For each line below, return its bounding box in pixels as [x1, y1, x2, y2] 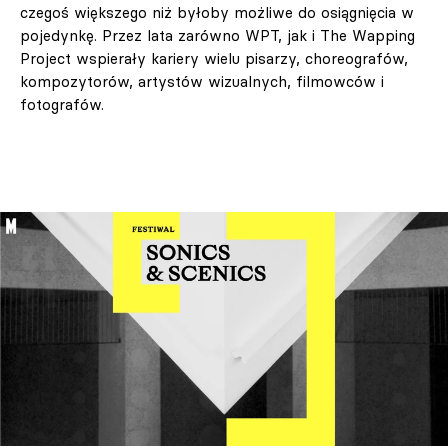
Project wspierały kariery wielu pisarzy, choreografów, [20, 48, 408, 68]
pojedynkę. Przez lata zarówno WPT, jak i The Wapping [20, 25, 415, 45]
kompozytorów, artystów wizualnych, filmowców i [20, 71, 384, 91]
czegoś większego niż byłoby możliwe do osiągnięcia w [20, 2, 414, 22]
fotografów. [20, 94, 104, 114]
